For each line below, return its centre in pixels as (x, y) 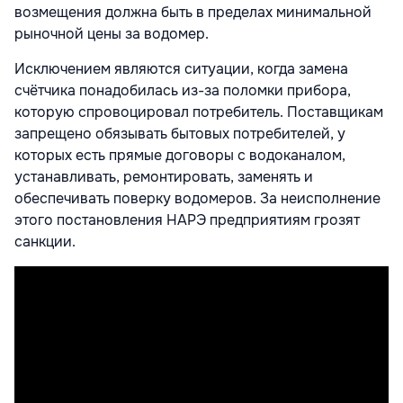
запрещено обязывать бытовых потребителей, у (180, 134)
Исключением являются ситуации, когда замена (181, 69)
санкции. (45, 242)
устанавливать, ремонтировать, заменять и (164, 177)
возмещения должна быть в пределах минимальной (193, 13)
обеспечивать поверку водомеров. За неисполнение (197, 199)
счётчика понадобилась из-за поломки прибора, (183, 91)
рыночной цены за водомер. (112, 34)
